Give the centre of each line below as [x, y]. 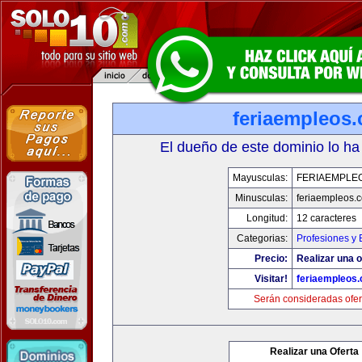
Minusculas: [261, 198]
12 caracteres [326, 218]
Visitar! [271, 279]
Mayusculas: [260, 178]
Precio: [271, 259]
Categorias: [262, 238]
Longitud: [267, 218]
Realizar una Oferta [314, 351]
